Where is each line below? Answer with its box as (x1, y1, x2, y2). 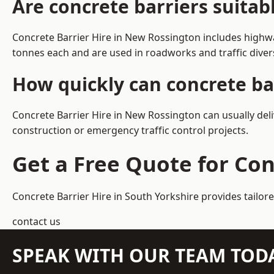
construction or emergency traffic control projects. (12, 124, 248, 138)
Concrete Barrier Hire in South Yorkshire (12, 190, 199, 204)
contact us (12, 215, 61, 229)
